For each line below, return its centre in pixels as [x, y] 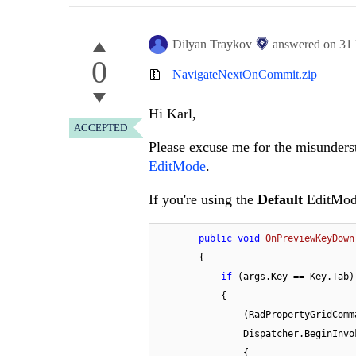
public [215, 239]
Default [282, 200]
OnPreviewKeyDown [310, 239]
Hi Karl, [172, 114]
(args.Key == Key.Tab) [293, 277]
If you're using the [203, 200]
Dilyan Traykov [212, 44]
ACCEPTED [101, 128]
